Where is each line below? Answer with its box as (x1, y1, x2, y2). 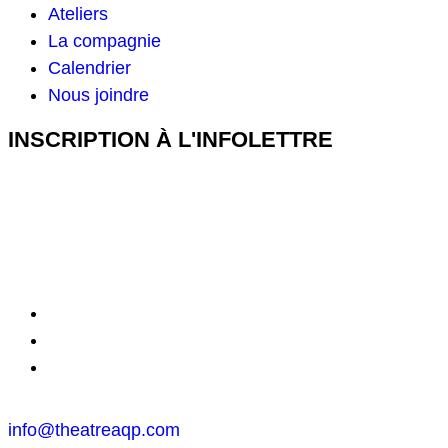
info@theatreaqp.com (8, 420, 180, 440)
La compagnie (48, 31, 161, 51)
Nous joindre (48, 85, 149, 105)
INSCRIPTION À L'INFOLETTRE (8, 127, 333, 152)
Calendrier (48, 58, 131, 78)
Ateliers (48, 4, 108, 24)
